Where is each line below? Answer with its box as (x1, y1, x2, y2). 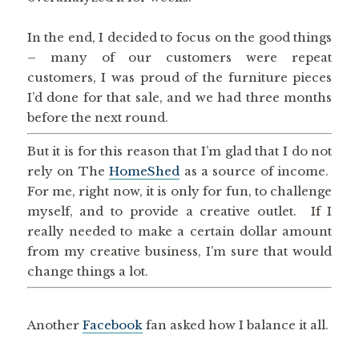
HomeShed (109, 163, 180, 179)
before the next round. (26, 109, 168, 125)
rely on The (26, 163, 110, 179)
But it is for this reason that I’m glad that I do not (26, 143, 333, 159)
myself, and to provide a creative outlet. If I (26, 203, 333, 219)
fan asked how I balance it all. (142, 317, 329, 333)
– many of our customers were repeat (26, 49, 333, 65)
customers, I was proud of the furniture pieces (26, 69, 333, 85)
